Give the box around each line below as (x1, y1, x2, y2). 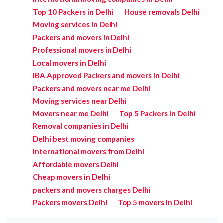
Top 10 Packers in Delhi (32, 7, 113, 16)
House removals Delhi (124, 7, 200, 16)
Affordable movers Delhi (32, 159, 119, 169)
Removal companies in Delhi (32, 121, 129, 131)
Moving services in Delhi (32, 20, 117, 29)
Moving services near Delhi (32, 96, 127, 106)
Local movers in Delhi (32, 58, 106, 67)
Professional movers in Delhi (32, 45, 131, 55)
